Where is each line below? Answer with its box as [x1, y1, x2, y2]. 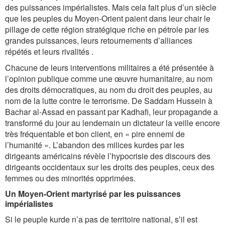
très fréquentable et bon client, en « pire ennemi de [5, 128, 185, 140]
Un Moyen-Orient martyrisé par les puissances [5, 188, 181, 199]
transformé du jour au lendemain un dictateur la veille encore [5, 117, 220, 129]
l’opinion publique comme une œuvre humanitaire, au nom [5, 73, 212, 84]
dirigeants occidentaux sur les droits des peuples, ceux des [5, 161, 214, 173]
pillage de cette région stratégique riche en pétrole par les [5, 24, 209, 35]
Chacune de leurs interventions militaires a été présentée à [5, 62, 214, 73]
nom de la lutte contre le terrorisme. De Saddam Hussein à [5, 95, 212, 106]
